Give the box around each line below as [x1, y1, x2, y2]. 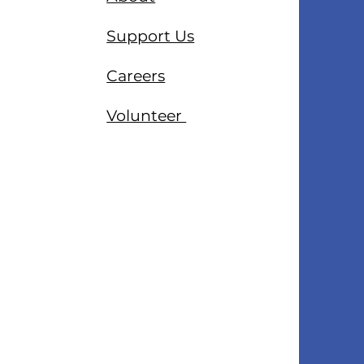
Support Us [106, 27, 195, 45]
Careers [106, 67, 166, 85]
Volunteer [106, 106, 187, 125]
